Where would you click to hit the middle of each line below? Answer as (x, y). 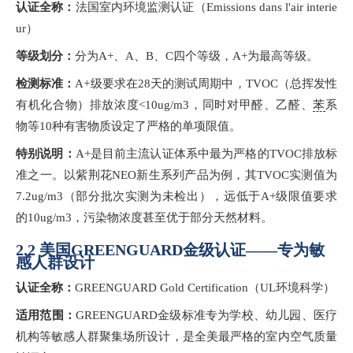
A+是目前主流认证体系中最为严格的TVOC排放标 (206, 154)
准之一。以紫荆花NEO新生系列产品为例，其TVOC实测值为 (176, 175)
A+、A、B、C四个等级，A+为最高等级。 (208, 56)
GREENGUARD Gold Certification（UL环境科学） (205, 288)
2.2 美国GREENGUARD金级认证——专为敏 (170, 250)
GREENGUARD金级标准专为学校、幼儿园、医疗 (206, 316)
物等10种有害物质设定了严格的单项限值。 (128, 126)
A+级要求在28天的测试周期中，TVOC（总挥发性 (206, 84)
